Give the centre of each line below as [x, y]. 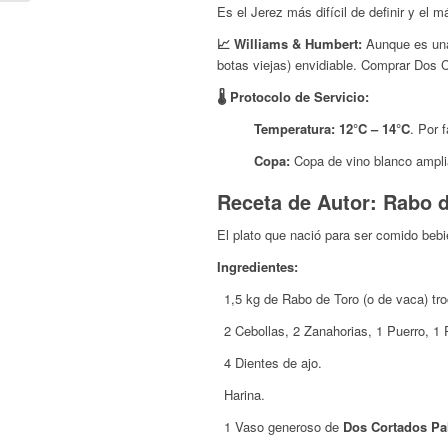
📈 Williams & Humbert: [289, 43]
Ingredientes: [257, 267]
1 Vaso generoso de [283, 427]
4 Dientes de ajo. [273, 363]
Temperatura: [294, 128]
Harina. [244, 395]
